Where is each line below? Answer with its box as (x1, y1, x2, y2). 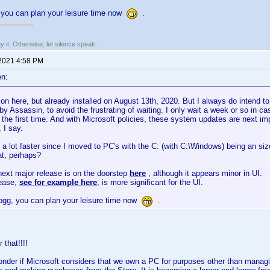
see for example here (19, 178, 97, 187)
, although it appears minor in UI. (146, 169, 262, 178)
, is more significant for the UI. (97, 178, 203, 187)
